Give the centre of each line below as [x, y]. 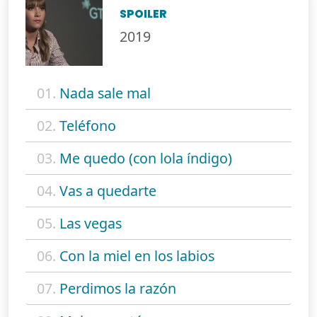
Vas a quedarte [108, 191]
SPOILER [144, 14]
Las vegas [91, 224]
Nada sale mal [105, 93]
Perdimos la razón [118, 289]
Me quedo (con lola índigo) [146, 158]
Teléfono [88, 126]
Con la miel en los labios [137, 256]
